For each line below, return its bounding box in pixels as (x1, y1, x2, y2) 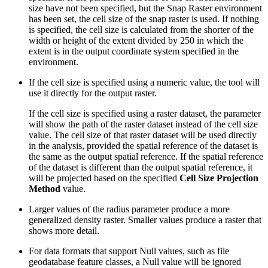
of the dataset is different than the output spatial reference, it (29, 162, 252, 172)
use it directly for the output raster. (29, 87, 157, 98)
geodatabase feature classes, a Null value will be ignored (29, 256, 241, 267)
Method (29, 183, 60, 194)
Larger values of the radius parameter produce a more (29, 203, 230, 214)
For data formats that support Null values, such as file (29, 245, 229, 256)
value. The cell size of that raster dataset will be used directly (29, 129, 257, 140)
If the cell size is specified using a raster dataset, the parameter (29, 108, 261, 118)
